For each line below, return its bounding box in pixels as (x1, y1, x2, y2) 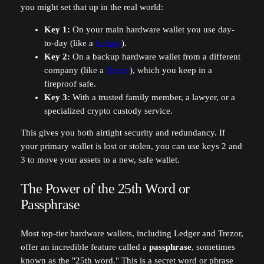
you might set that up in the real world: (20, 2, 163, 12)
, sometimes (191, 242, 235, 252)
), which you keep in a (129, 65, 212, 75)
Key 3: (44, 92, 70, 102)
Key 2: (44, 51, 70, 61)
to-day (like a (44, 38, 95, 48)
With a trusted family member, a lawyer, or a (70, 92, 235, 102)
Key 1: (44, 24, 70, 34)
